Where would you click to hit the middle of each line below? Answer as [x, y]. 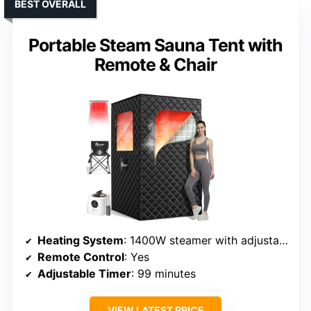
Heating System [81, 241]
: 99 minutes [163, 274]
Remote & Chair [155, 65]
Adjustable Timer [84, 274]
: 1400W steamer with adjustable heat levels [201, 241]
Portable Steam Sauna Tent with [155, 45]
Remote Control [81, 257]
